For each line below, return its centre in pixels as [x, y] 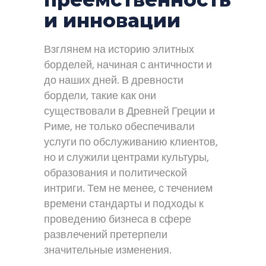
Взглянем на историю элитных [119, 50]
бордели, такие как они [100, 96]
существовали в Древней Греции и [129, 112]
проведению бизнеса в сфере [118, 220]
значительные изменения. [108, 251]
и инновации [112, 20]
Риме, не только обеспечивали [119, 127]
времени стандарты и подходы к [124, 205]
